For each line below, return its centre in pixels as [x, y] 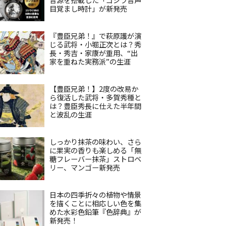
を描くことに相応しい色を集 [95, 203]
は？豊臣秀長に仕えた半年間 [95, 106]
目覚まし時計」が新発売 [88, 8]
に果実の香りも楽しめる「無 [95, 150]
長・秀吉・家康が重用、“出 [94, 53]
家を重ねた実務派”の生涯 [90, 61]
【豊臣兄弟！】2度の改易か [94, 89]
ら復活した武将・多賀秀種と [95, 97]
